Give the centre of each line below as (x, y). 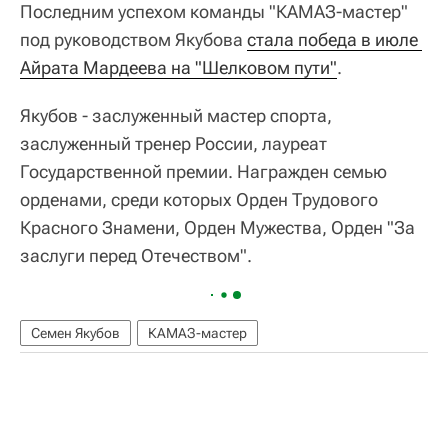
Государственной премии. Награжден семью (203, 172)
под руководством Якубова (133, 40)
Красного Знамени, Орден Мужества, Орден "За (217, 228)
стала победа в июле (332, 40)
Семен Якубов (75, 333)
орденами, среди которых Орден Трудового (199, 200)
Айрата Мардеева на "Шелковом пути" (178, 68)
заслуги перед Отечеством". (136, 256)
